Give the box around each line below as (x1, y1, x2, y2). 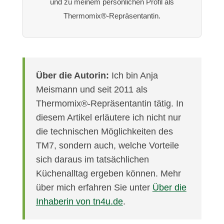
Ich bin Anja (108, 70, 158, 81)
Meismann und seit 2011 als (35, 84, 147, 95)
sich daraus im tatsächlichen (35, 154, 149, 165)
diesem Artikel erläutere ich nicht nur (35, 112, 181, 123)
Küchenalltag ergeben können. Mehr (35, 168, 181, 179)
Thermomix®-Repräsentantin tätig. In (35, 98, 183, 109)
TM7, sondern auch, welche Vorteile (35, 140, 179, 151)
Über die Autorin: (35, 70, 109, 81)
